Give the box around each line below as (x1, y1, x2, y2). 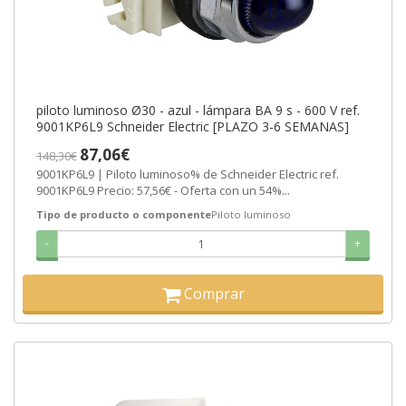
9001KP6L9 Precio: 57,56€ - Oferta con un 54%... (36, 182, 290, 199)
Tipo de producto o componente (36, 208, 211, 222)
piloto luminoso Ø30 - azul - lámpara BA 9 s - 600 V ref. (36, 101, 360, 120)
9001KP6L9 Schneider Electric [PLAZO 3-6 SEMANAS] (36, 118, 349, 136)
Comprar (183, 284, 245, 304)
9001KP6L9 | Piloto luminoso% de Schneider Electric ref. (36, 166, 339, 183)
